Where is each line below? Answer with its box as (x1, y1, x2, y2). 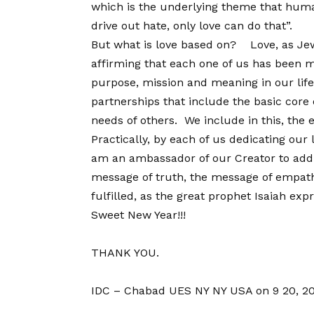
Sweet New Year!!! (91, 208, 186, 222)
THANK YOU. (91, 246, 159, 260)
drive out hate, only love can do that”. (91, 19, 292, 33)
